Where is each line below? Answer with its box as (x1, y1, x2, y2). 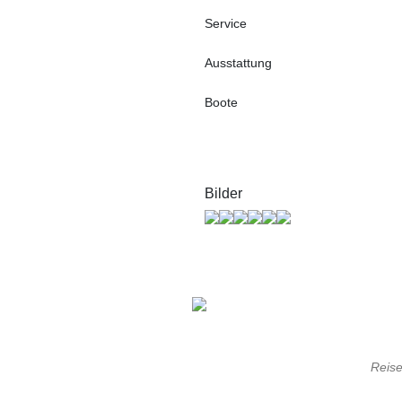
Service (205, 16, 247, 31)
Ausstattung (205, 56, 272, 70)
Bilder (205, 186, 242, 201)
